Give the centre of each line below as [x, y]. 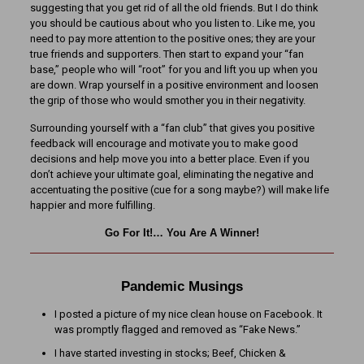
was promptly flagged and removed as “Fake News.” [177, 329]
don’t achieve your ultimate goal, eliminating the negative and [171, 174]
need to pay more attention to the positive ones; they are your [172, 39]
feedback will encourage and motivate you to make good [164, 143]
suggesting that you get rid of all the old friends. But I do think [174, 8]
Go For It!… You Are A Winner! [182, 233]
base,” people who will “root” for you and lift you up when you [173, 69]
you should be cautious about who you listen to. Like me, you [172, 23]
